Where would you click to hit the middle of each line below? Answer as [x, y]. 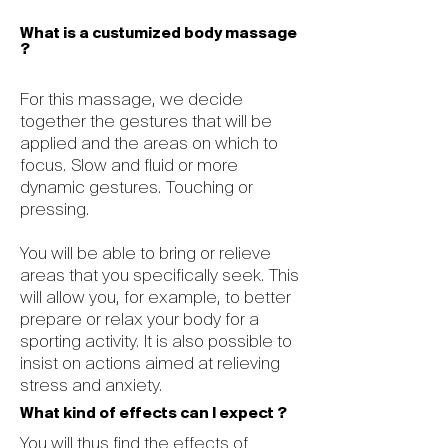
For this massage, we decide [131, 99]
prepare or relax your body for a [139, 319]
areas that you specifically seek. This [159, 275]
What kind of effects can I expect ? [153, 414]
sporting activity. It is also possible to [156, 341]
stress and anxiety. [91, 385]
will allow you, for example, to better [155, 297]
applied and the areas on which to [149, 143]
